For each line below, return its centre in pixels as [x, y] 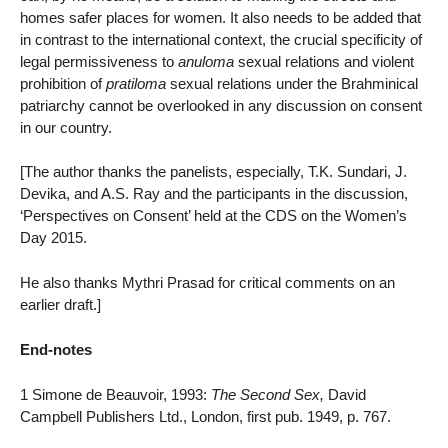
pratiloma [136, 83]
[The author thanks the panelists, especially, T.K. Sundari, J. [213, 172]
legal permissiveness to [99, 61]
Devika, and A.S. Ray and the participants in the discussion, [214, 194]
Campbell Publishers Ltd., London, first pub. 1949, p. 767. [205, 416]
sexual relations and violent [324, 61]
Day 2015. [53, 238]
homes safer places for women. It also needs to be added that [220, 17]
